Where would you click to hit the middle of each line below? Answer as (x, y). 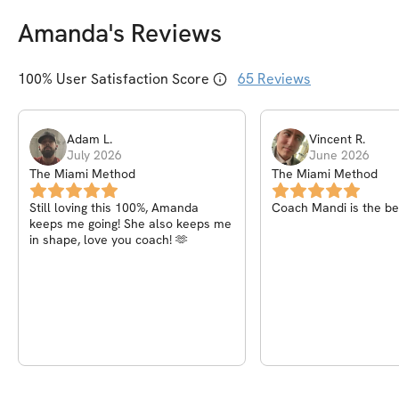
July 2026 (94, 155)
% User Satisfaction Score (126, 79)
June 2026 (339, 155)
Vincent (330, 139)
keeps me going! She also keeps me (130, 224)
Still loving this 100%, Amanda (114, 208)
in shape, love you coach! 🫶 (109, 240)
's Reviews (165, 33)
